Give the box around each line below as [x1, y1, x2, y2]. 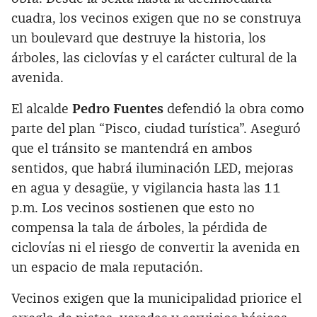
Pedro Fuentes [72, 102, 163, 116]
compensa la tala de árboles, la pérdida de [11, 221, 267, 235]
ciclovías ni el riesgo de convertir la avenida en [11, 241, 300, 255]
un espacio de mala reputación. [11, 260, 203, 275]
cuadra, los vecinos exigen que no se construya [11, 11, 301, 25]
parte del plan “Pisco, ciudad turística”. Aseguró [11, 122, 301, 136]
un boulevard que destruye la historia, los [11, 31, 266, 45]
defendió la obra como [163, 102, 304, 116]
